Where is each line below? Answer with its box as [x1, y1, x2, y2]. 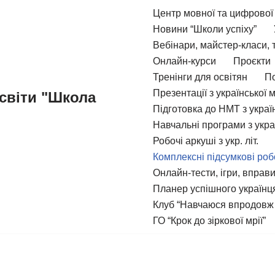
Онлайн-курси [153, 56, 216, 66]
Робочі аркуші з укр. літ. [153, 136, 258, 146]
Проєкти [233, 56, 271, 66]
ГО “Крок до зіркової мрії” [153, 215, 266, 226]
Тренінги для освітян [153, 72, 247, 82]
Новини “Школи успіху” [153, 24, 257, 34]
